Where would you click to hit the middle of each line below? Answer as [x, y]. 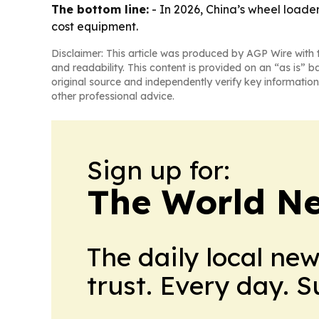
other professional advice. [113, 96]
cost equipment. [95, 27]
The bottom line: [100, 10]
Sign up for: [158, 170]
